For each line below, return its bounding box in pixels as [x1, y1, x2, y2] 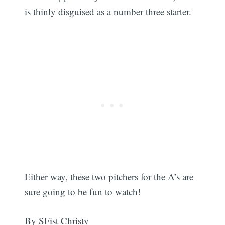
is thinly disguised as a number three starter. [25, 5, 192, 18]
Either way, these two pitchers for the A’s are [25, 170, 194, 183]
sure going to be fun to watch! [25, 185, 141, 198]
